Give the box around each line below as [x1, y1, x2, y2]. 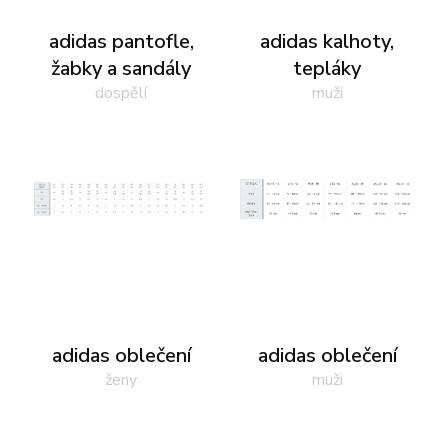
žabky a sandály [51, 55, 191, 82]
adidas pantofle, [48, 28, 194, 55]
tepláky [293, 55, 361, 82]
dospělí [95, 82, 147, 104]
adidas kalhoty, [260, 28, 394, 55]
